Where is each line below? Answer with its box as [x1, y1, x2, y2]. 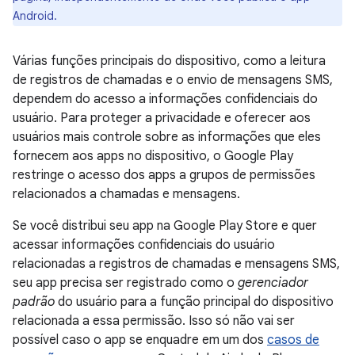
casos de [267, 332, 319, 348]
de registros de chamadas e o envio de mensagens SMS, [13, 72, 333, 88]
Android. [13, 9, 57, 23]
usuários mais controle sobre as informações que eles [13, 129, 321, 145]
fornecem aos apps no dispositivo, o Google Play [13, 148, 293, 164]
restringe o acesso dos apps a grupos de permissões [13, 167, 315, 183]
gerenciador [238, 275, 308, 291]
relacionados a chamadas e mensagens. [13, 186, 240, 202]
